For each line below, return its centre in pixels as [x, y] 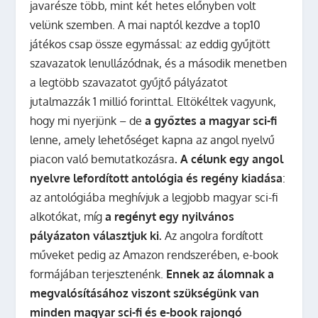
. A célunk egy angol [229, 159]
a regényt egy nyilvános [170, 216]
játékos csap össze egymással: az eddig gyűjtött [150, 44]
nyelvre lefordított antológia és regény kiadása [157, 178]
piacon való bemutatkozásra [103, 159]
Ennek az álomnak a [220, 274]
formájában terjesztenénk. [98, 274]
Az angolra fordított [213, 235]
